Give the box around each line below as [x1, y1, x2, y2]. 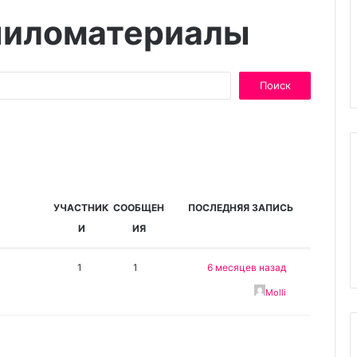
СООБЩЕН [113, 201, 164, 214]
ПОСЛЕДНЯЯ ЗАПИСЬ [188, 201, 294, 214]
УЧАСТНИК [53, 201, 109, 214]
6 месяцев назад [207, 261, 286, 273]
